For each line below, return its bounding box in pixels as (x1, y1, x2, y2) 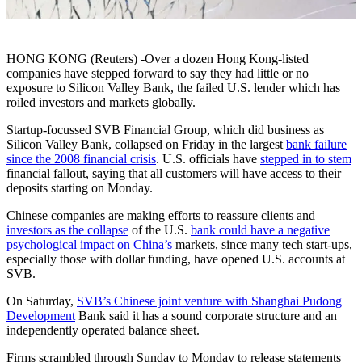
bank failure (286, 137, 347, 152)
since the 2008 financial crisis (6, 152, 156, 166)
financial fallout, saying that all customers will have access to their (6, 166, 341, 181)
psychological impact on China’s (6, 238, 172, 252)
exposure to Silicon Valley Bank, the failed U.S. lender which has (6, 81, 340, 95)
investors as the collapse (6, 223, 128, 238)
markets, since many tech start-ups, (172, 238, 352, 252)
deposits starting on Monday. (6, 181, 153, 196)
